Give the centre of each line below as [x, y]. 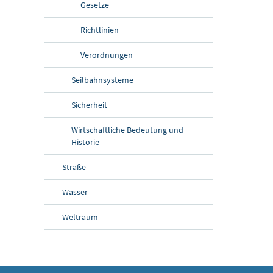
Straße [74, 167]
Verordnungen [107, 55]
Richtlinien [100, 30]
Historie [85, 142]
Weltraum [80, 217]
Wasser [75, 192]
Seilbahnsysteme [102, 80]
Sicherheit [89, 105]
